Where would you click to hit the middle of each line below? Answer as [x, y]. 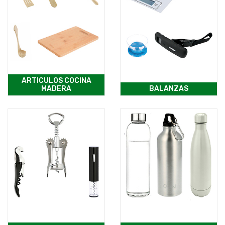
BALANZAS [169, 89]
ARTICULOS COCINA [56, 81]
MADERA [56, 89]
